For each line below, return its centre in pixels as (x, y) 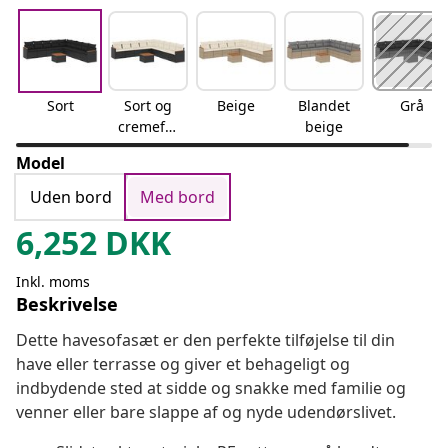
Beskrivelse (67, 304)
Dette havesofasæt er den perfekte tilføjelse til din (205, 340)
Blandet (324, 106)
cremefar (148, 127)
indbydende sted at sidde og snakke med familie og (211, 388)
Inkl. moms (53, 282)
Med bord (177, 197)
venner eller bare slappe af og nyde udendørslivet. (206, 412)
